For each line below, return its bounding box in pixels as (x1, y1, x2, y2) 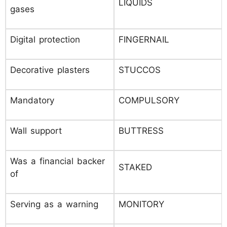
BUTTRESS (119, 126, 164, 136)
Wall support (10, 126, 62, 136)
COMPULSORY (119, 95, 179, 105)
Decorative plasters (10, 65, 90, 75)
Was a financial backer (10, 156, 105, 166)
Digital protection (10, 34, 80, 45)
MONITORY (119, 199, 164, 209)
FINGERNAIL (119, 34, 169, 45)
